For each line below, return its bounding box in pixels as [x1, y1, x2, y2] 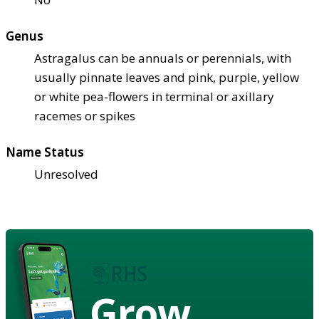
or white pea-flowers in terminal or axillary [34, 88, 274, 105]
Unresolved [34, 165, 98, 182]
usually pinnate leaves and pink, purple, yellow [34, 68, 299, 85]
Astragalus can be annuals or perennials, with [34, 49, 291, 66]
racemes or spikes [34, 107, 135, 124]
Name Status [6, 143, 84, 160]
